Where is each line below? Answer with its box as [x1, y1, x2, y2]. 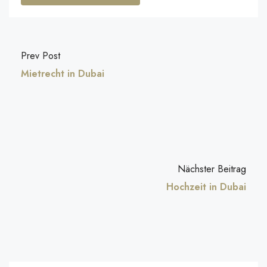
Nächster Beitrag [178, 162, 246, 176]
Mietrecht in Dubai [21, 67, 104, 80]
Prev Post [21, 49, 60, 63]
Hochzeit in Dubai [166, 180, 246, 194]
